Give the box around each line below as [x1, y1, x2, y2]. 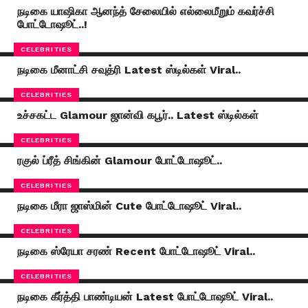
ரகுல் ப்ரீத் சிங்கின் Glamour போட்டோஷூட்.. [16, 154, 222, 167]
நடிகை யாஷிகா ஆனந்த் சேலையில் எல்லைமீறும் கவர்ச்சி [16, 5, 274, 18]
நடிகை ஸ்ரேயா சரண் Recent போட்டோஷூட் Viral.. [16, 245, 255, 258]
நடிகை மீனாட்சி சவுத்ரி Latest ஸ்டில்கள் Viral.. [16, 63, 241, 76]
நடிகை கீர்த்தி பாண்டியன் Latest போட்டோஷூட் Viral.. [16, 290, 273, 303]
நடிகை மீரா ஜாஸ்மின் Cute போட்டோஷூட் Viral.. [16, 199, 241, 212]
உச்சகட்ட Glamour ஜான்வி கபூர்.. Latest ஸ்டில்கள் [16, 109, 258, 122]
